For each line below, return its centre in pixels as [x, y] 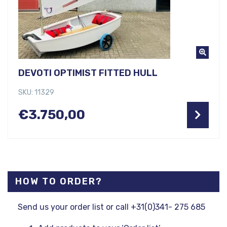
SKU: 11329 [36, 92]
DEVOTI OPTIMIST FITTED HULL [88, 73]
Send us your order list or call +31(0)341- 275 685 [111, 207]
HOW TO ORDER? [59, 181]
